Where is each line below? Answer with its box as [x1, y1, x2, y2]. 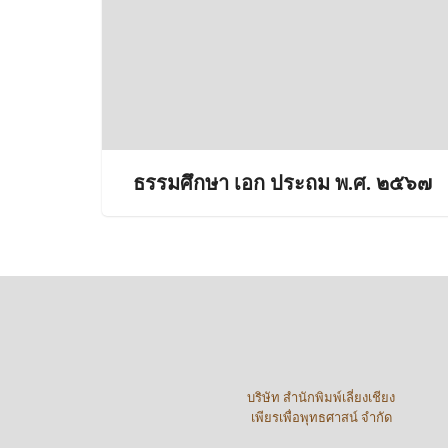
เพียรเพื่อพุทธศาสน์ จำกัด [250, 409, 392, 425]
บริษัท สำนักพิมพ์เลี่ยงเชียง [247, 389, 395, 405]
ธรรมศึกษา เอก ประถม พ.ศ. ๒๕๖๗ [132, 172, 432, 194]
